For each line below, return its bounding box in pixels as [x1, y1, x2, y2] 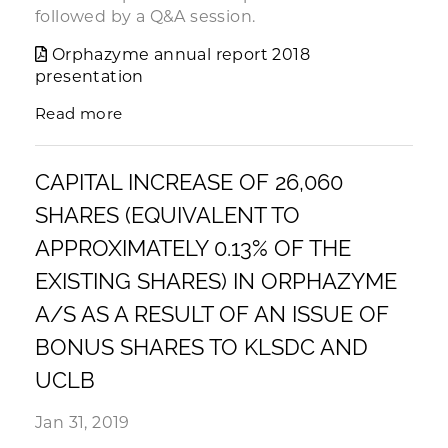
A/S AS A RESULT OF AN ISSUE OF [35, 301, 389, 327]
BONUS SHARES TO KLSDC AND [35, 334, 368, 360]
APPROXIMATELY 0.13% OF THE [35, 235, 351, 261]
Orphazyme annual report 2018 [51, 45, 311, 64]
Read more [35, 104, 123, 123]
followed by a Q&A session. [35, 7, 256, 26]
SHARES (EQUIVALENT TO [35, 202, 300, 228]
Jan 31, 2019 [35, 413, 130, 432]
